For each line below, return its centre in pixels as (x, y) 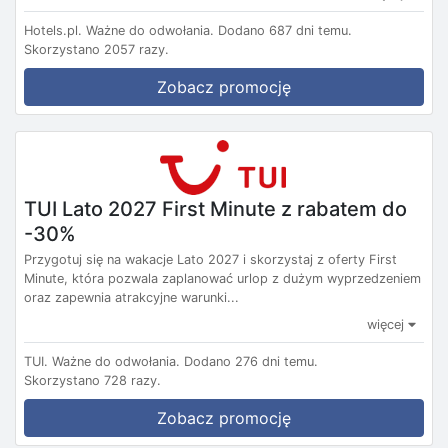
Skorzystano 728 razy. (92, 380)
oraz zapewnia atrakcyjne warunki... (131, 297)
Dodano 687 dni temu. (285, 30)
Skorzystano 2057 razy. (96, 49)
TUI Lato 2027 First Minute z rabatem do (215, 208)
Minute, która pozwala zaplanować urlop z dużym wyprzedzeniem (222, 278)
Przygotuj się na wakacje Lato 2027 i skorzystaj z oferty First (210, 259)
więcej (387, 324)
